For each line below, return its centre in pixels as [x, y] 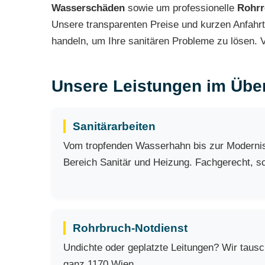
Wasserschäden [88, 8]
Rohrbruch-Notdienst [130, 228]
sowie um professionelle [181, 8]
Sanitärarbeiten [114, 126]
